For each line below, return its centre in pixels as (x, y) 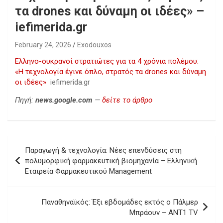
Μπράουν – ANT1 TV (164, 213)
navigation (36, 159)
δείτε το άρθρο (127, 100)
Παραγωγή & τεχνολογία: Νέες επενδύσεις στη (103, 150)
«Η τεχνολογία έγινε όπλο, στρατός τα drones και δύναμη (111, 72)
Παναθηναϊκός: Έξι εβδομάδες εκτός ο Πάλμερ (120, 202)
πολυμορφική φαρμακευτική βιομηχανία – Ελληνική (111, 161)
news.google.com (64, 100)
